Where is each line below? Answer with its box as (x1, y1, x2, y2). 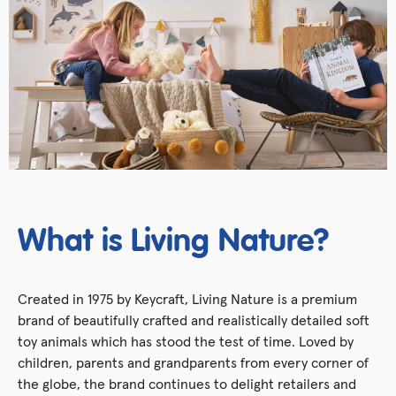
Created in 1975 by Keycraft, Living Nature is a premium (18, 289, 357, 308)
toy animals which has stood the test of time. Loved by (18, 331, 354, 350)
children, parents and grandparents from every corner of (18, 353, 369, 371)
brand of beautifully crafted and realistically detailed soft (18, 310, 369, 329)
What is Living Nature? (18, 225, 329, 258)
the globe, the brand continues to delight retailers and (18, 374, 356, 392)
